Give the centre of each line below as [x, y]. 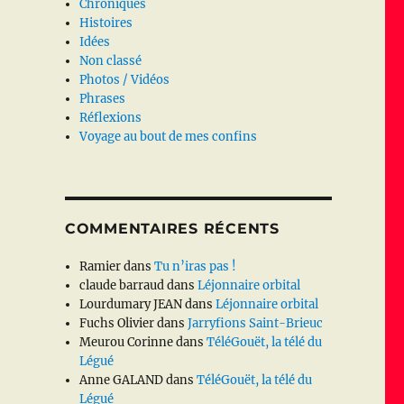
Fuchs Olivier [117, 324]
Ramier [101, 267]
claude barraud [122, 286]
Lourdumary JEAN [131, 305]
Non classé [111, 61]
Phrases [103, 99]
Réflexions [111, 118]
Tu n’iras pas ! [196, 267]
